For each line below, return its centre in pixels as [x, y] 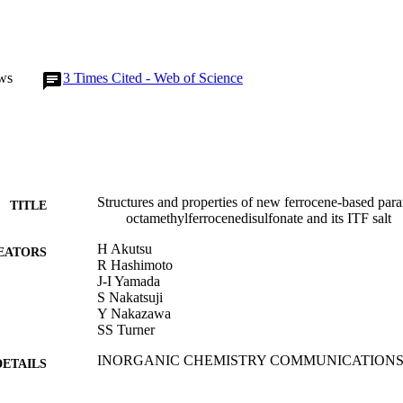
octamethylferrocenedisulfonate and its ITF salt [259, 219]
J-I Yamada [129, 282]
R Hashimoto [135, 265]
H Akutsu [125, 249]
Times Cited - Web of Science [158, 78]
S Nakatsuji [130, 298]
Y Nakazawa [134, 314]
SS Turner [126, 330]
